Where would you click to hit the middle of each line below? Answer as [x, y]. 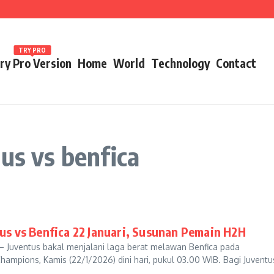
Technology [180, 63]
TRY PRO [32, 50]
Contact [236, 63]
